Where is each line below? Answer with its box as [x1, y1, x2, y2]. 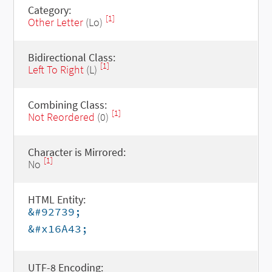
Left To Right [27, 63, 84, 76]
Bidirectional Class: [27, 50, 115, 64]
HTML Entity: [27, 192, 86, 206]
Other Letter [27, 15, 83, 29]
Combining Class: [27, 98, 107, 112]
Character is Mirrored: [27, 145, 126, 159]
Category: [27, 3, 71, 17]
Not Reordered [27, 110, 95, 124]
